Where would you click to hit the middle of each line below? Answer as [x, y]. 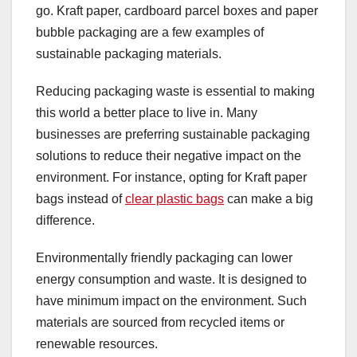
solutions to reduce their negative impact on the [169, 156]
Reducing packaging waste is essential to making [175, 92]
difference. [65, 221]
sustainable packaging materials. [129, 54]
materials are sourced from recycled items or [160, 323]
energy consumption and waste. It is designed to [171, 280]
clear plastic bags [175, 199]
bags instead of [80, 199]
